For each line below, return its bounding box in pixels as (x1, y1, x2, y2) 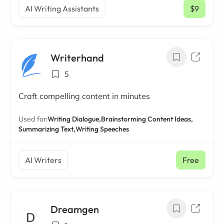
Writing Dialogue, (47, 114, 101, 123)
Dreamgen (50, 203, 99, 215)
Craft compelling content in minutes (18, 91, 150, 101)
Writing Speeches (75, 124, 129, 133)
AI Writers (25, 155, 61, 165)
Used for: (18, 114, 47, 123)
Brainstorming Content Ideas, (101, 114, 193, 123)
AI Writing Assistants (25, 3, 99, 13)
